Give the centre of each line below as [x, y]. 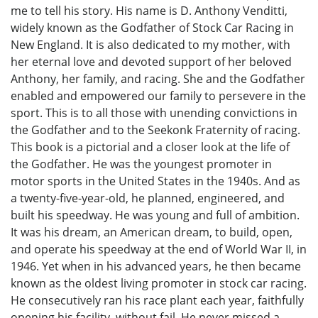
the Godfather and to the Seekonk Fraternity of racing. [155, 130]
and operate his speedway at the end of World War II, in [159, 249]
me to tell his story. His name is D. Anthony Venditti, [149, 10]
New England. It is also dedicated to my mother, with [150, 44]
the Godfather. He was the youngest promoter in [141, 164]
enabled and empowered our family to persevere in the [158, 95]
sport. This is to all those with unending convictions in [154, 113]
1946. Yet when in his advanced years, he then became [156, 266]
